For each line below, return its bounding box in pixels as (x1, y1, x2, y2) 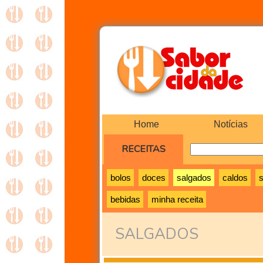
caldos (222, 173, 248, 183)
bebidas (110, 194, 140, 204)
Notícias (214, 119, 248, 129)
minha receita (151, 194, 203, 204)
